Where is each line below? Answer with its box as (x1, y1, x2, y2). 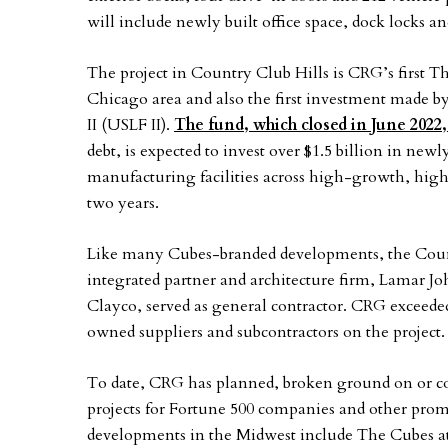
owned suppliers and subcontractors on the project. (87, 321, 445, 344)
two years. (87, 192, 159, 215)
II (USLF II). (87, 114, 174, 137)
